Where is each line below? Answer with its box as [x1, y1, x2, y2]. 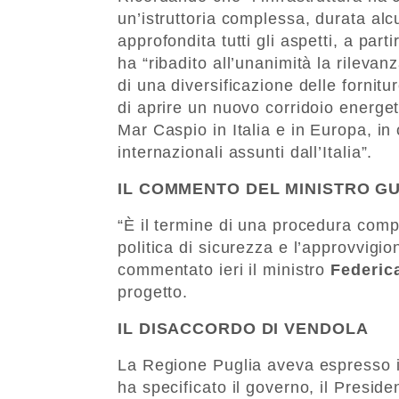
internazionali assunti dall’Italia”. [118, 142, 373, 161]
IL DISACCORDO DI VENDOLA [118, 319, 369, 338]
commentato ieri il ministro [118, 260, 331, 279]
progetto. [118, 282, 189, 301]
